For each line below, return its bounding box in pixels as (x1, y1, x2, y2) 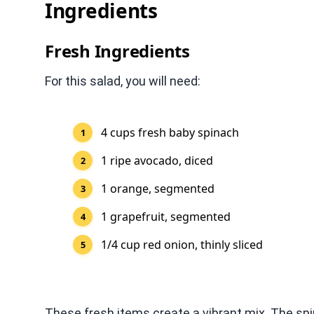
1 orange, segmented (101, 181, 214, 196)
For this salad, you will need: (45, 74, 200, 88)
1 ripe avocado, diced (101, 153, 213, 168)
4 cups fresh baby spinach (101, 125, 239, 140)
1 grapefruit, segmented (101, 209, 231, 224)
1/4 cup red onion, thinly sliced (101, 237, 263, 252)
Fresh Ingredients (45, 39, 190, 62)
